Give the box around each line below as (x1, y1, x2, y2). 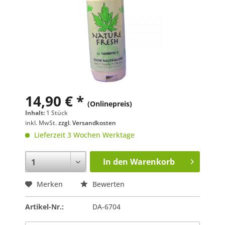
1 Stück (46, 108, 68, 117)
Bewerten (90, 179, 125, 189)
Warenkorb (130, 156, 175, 167)
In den (102, 156, 128, 167)
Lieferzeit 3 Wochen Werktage (32, 130, 135, 140)
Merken (37, 179, 63, 189)
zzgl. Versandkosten (58, 118, 116, 127)
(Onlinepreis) (87, 98, 132, 108)
